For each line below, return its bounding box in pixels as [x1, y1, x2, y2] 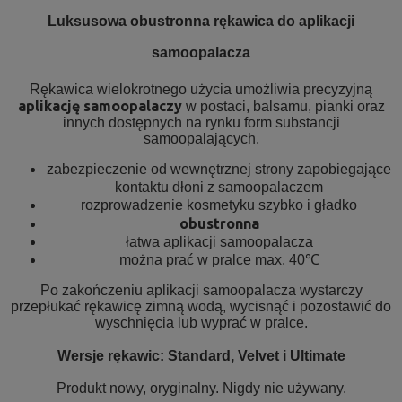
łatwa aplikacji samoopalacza [125, 233, 313, 249]
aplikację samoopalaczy [17, 97, 182, 114]
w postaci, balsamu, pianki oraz [181, 98, 385, 114]
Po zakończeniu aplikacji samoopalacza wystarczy [39, 282, 363, 298]
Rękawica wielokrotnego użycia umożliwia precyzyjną [30, 81, 372, 97]
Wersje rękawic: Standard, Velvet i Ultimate [57, 348, 345, 364]
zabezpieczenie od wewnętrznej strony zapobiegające [47, 161, 391, 177]
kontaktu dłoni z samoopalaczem [115, 179, 323, 195]
